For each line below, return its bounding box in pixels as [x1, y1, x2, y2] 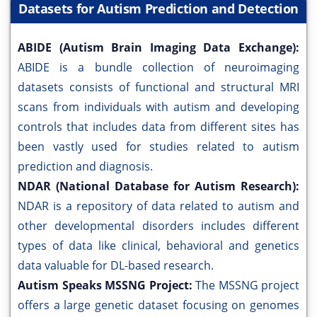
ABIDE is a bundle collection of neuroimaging [18, 59, 299, 76]
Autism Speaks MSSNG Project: [18, 277, 195, 294]
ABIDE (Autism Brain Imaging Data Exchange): [18, 40, 299, 56]
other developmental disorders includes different [18, 218, 299, 234]
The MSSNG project [195, 277, 299, 294]
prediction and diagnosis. [18, 158, 153, 175]
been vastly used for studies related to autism [18, 139, 299, 155]
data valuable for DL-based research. [18, 258, 214, 274]
